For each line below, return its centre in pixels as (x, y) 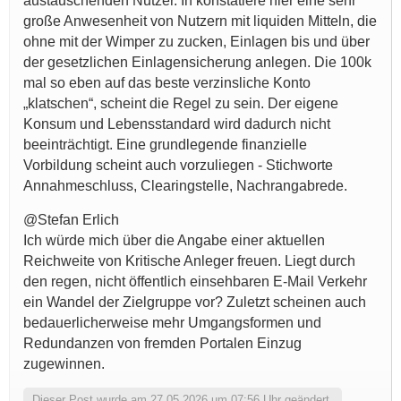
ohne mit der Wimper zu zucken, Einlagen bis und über (196, 42)
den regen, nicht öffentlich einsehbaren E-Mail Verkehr (195, 282)
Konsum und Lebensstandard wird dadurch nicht (177, 124)
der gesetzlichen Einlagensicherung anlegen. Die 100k (197, 63)
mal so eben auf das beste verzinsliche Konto (167, 83)
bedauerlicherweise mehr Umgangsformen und (172, 323)
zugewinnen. (64, 364)
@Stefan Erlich (71, 220)
